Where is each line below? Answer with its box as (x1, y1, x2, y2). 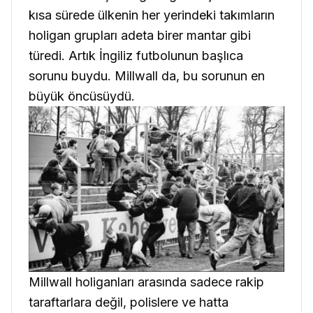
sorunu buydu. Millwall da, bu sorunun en (29, 68, 265, 83)
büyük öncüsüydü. (29, 88, 135, 103)
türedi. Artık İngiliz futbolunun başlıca (29, 48, 243, 63)
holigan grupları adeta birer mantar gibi (29, 27, 251, 43)
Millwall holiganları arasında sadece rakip (29, 275, 264, 290)
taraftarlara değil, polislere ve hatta (29, 295, 228, 310)
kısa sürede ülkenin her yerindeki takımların (29, 7, 275, 22)
